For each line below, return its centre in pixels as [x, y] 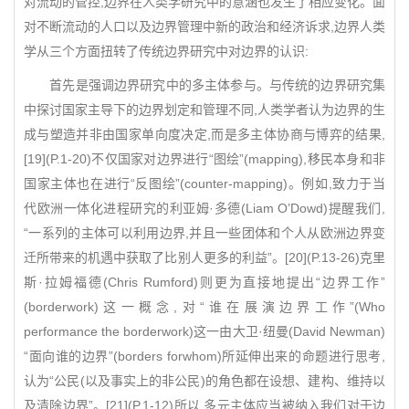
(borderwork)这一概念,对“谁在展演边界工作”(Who [204, 307]
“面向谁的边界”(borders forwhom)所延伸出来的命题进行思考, [204, 356]
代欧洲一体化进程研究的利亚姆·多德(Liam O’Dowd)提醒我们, [204, 208]
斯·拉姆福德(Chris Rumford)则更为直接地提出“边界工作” [204, 282]
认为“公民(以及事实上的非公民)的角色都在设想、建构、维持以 [204, 381]
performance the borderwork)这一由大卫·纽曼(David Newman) [204, 331]
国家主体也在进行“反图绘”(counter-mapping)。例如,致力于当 [204, 184]
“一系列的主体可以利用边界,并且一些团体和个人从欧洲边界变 [204, 233]
